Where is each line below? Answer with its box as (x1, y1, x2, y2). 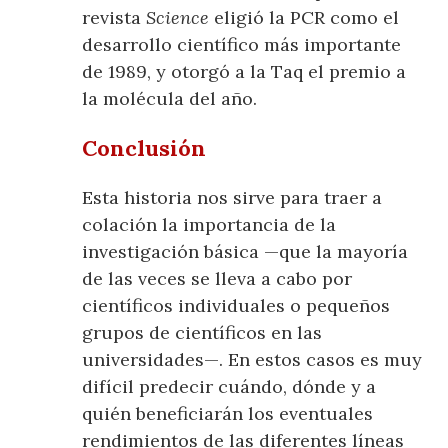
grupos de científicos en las (82, 321, 323, 345)
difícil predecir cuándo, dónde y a (82, 375, 377, 399)
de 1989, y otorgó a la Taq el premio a (82, 60, 407, 84)
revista (82, 6, 147, 30)
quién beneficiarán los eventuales (82, 402, 374, 426)
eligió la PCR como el (209, 6, 400, 30)
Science (146, 6, 210, 30)
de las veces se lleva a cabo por (82, 267, 353, 291)
